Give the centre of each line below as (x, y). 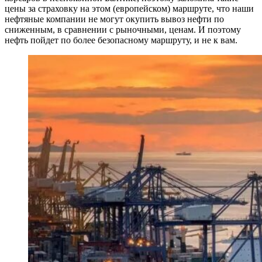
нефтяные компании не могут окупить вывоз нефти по (114, 19)
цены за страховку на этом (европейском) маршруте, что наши (129, 8)
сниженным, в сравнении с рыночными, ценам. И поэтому (123, 29)
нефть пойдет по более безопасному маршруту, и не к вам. (121, 40)
